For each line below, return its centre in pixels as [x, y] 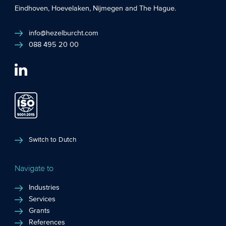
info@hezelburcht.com [64, 33]
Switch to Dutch [53, 139]
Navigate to [34, 168]
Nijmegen [108, 9]
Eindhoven [32, 9]
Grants [40, 211]
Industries [44, 188]
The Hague [157, 9]
